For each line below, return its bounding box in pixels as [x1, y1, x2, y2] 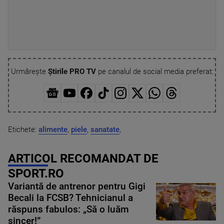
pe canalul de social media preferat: [95, 66, 213, 76]
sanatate [90, 124, 119, 134]
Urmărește [10, 66, 48, 76]
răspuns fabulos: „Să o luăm [8, 203, 129, 215]
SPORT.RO [8, 166, 64, 180]
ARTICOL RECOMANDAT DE [8, 151, 158, 165]
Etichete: [8, 124, 38, 134]
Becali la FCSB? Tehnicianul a [8, 192, 133, 203]
